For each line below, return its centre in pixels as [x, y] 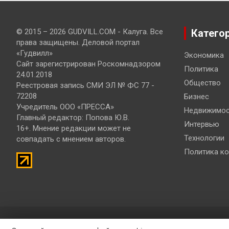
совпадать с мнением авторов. [71, 139]
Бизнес [196, 97]
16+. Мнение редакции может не [74, 129]
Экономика [204, 55]
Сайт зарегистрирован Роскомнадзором [88, 64]
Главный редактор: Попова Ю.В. [73, 118]
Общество [202, 83]
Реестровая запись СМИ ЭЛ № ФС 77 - [85, 86]
